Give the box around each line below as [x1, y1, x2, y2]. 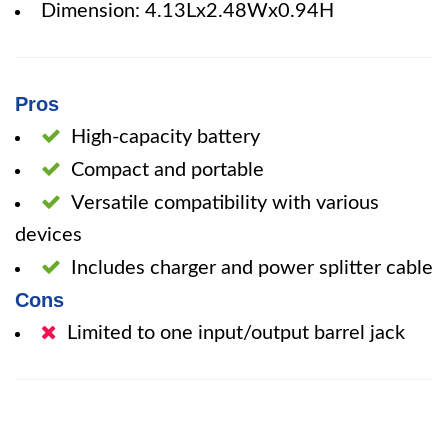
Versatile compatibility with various [71, 193, 379, 213]
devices [15, 225, 82, 245]
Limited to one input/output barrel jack [67, 323, 405, 343]
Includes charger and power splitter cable [71, 258, 433, 278]
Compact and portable [71, 160, 264, 180]
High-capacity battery [71, 127, 260, 147]
